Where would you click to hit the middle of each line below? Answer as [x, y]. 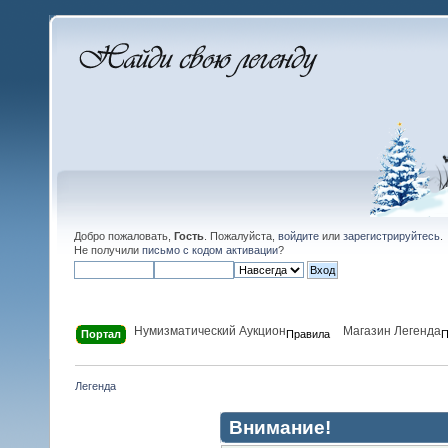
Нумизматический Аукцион [210, 330]
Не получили [108, 249]
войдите [298, 235]
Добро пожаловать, [124, 235]
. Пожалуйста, [241, 235]
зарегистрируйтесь [391, 235]
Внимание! [280, 427]
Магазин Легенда [392, 330]
